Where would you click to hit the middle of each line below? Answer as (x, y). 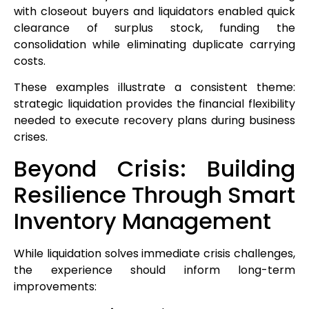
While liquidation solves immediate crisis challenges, (154, 253)
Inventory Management (142, 221)
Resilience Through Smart (154, 195)
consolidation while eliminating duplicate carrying (154, 44)
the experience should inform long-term (154, 270)
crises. (31, 137)
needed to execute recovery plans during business (154, 121)
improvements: (55, 286)
